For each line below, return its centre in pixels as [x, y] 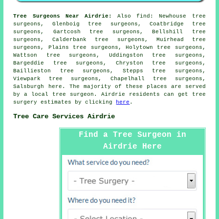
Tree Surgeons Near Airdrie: [63, 16]
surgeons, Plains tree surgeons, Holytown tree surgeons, [109, 47]
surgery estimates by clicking [65, 102]
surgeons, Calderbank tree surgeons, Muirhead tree [109, 39]
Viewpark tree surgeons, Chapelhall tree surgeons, [109, 78]
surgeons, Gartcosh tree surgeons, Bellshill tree [109, 32]
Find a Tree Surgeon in [132, 135]
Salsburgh [31, 86]
